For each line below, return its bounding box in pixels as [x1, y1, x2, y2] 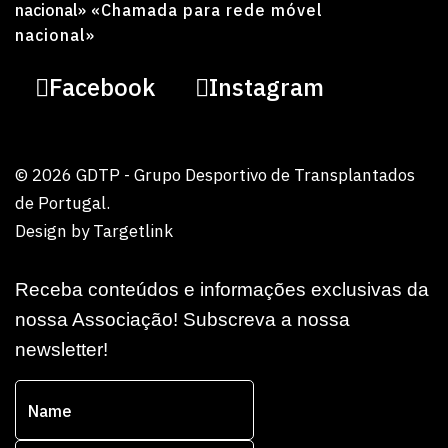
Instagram [209, 71, 324, 103]
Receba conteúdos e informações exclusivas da [15, 279, 429, 300]
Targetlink [93, 220, 173, 242]
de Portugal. [15, 192, 110, 214]
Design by [15, 220, 93, 242]
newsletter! [15, 339, 108, 360]
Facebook [49, 71, 155, 103]
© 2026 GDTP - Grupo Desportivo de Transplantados [15, 164, 415, 186]
